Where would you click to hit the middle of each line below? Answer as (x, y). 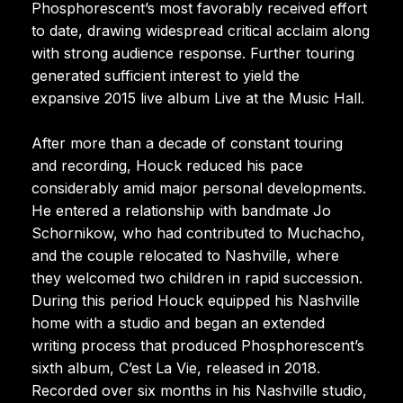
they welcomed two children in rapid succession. (197, 278)
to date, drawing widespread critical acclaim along (201, 30)
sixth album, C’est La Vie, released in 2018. (176, 367)
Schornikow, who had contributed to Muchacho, (198, 233)
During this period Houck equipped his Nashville (196, 300)
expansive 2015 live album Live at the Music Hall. (198, 98)
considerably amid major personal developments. (199, 188)
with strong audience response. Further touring (193, 53)
